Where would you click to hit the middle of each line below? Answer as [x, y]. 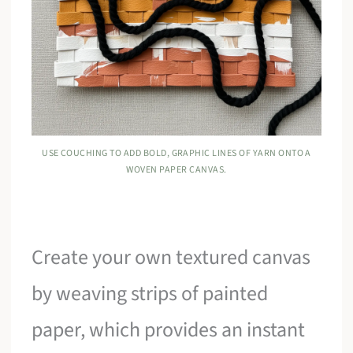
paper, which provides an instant [169, 329]
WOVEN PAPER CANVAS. [176, 169]
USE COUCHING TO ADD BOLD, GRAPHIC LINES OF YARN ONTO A [176, 153]
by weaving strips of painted [150, 293]
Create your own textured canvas [171, 257]
